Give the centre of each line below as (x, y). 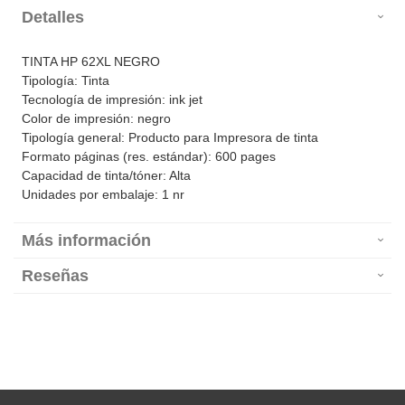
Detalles (53, 18)
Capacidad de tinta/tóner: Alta (106, 176)
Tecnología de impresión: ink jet (112, 100)
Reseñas (55, 276)
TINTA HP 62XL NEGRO (91, 62)
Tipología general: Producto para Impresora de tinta (170, 138)
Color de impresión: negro (96, 119)
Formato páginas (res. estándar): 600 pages (149, 157)
